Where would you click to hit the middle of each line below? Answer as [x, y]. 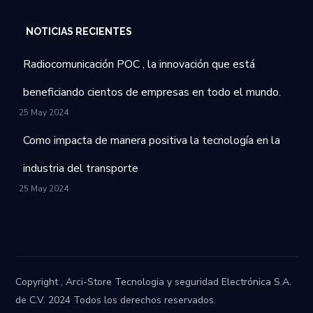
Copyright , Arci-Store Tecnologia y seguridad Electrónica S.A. [154, 282]
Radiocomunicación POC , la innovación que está [139, 64]
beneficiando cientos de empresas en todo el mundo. [152, 92]
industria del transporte [81, 168]
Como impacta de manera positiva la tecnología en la [152, 140]
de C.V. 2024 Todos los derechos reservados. [116, 300]
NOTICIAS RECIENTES [79, 31]
